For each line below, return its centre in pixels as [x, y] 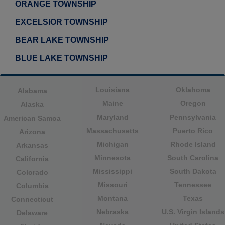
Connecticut [32, 200]
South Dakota [193, 172]
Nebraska [113, 212]
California [32, 159]
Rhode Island [193, 144]
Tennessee [193, 185]
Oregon [193, 104]
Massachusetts [113, 131]
